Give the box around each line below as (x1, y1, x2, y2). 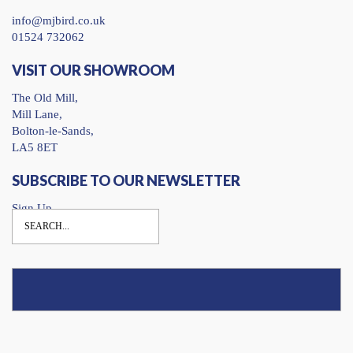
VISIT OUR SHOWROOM (12, 61, 175, 79)
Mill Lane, (12, 107, 62, 121)
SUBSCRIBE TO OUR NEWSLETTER (12, 171, 240, 189)
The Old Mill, (12, 91, 78, 104)
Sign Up (12, 201, 52, 214)
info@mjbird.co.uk (12, 13, 106, 27)
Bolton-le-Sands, (12, 124, 94, 137)
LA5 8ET (12, 140, 58, 154)
